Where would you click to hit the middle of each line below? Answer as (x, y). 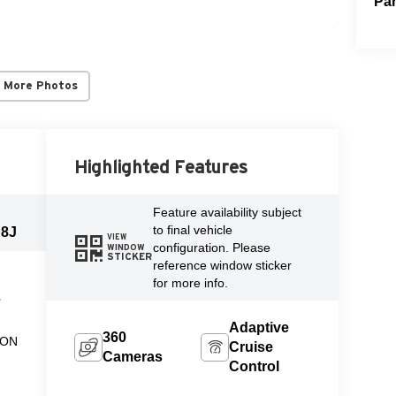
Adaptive (259, 327)
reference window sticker (223, 265)
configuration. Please (212, 247)
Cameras (133, 356)
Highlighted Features (161, 167)
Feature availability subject (228, 212)
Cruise (251, 346)
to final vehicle (193, 229)
